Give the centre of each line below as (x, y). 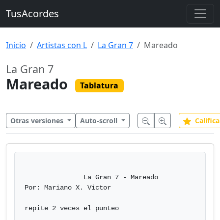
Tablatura (99, 86)
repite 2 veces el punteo (72, 208)
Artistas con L (62, 45)
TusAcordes (32, 14)
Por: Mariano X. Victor (68, 188)
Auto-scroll (99, 121)
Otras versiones (38, 121)
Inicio (16, 45)
